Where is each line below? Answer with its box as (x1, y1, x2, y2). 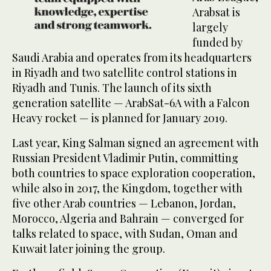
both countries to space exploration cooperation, (12, 166, 255, 181)
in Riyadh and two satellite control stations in (12, 65, 237, 80)
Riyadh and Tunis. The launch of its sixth (12, 80, 212, 96)
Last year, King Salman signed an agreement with (12, 135, 259, 151)
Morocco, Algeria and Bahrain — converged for (12, 211, 244, 226)
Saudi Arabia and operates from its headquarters (12, 50, 252, 65)
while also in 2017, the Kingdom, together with (12, 181, 243, 196)
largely (192, 20, 228, 35)
